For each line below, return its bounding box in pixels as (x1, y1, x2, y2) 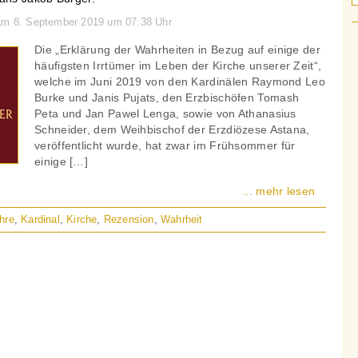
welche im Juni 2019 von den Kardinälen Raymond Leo (34, 75, 325, 88)
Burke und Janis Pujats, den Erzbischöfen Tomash (34, 91, 300, 104)
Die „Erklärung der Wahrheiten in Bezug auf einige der (34, 43, 320, 56)
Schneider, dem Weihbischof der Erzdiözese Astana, (34, 123, 310, 136)
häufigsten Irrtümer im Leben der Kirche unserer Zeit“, (34, 59, 322, 72)
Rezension (103, 213, 154, 225)
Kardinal (21, 213, 60, 225)
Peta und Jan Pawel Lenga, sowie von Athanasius (34, 107, 296, 120)
